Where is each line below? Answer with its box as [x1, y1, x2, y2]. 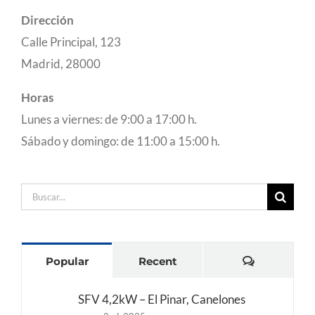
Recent [138, 254, 177, 268]
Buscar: [20, 186, 59, 201]
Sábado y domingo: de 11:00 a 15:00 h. [21, 133, 220, 148]
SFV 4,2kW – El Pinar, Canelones [78, 291, 245, 307]
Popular [45, 254, 89, 268]
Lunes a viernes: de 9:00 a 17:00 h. [21, 111, 197, 127]
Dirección [21, 12, 74, 27]
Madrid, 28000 [21, 56, 101, 71]
